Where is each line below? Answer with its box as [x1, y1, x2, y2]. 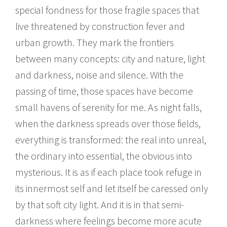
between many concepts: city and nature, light [15, 52, 205, 65]
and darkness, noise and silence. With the [15, 68, 183, 81]
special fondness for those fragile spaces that [15, 3, 199, 16]
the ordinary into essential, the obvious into [15, 149, 192, 162]
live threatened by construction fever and [15, 19, 185, 32]
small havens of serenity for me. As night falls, [15, 100, 202, 113]
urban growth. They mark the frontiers [15, 35, 174, 49]
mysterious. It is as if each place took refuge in [15, 165, 202, 178]
